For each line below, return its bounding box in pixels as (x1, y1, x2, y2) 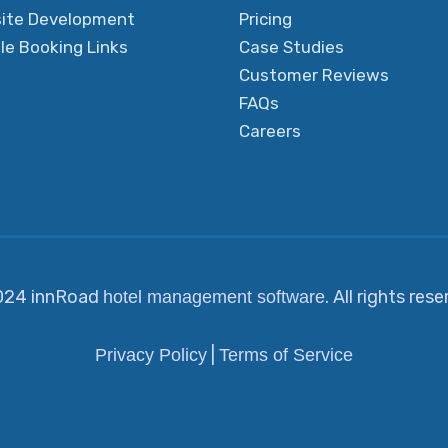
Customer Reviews (239, 64, 389, 85)
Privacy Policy (95, 344, 207, 365)
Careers (239, 120, 301, 141)
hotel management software (103, 286, 325, 307)
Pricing (239, 8, 292, 29)
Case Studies (239, 36, 344, 57)
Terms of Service (219, 344, 353, 365)
